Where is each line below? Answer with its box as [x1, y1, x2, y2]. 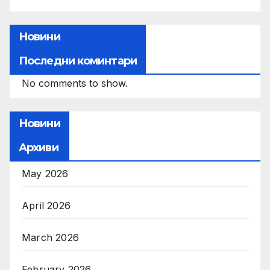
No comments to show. [22, 77, 128, 89]
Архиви [19, 140, 58, 154]
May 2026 [22, 167, 69, 180]
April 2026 [22, 199, 71, 212]
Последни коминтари [19, 54, 137, 67]
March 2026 [22, 231, 79, 243]
